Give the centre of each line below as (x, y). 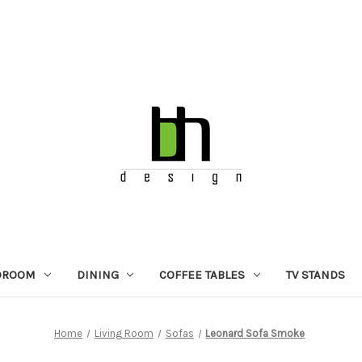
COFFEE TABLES (202, 274)
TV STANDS (316, 274)
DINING (97, 274)
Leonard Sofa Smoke (255, 333)
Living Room (124, 333)
